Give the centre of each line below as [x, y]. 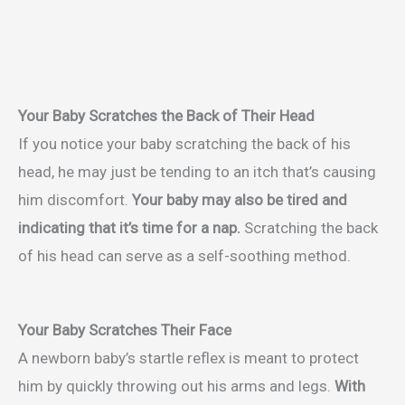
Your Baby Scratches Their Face [125, 330]
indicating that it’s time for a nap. [131, 227]
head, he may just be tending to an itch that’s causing [197, 171]
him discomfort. [75, 199]
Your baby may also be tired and [240, 199]
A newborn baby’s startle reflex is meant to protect [188, 358]
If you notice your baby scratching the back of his [184, 143]
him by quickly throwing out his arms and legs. [174, 386]
